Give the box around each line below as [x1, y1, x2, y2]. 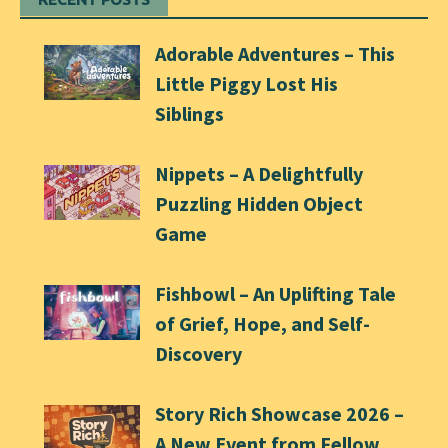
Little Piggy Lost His [155, 71, 338, 97]
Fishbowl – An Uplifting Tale [155, 281, 396, 307]
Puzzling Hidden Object [155, 191, 363, 217]
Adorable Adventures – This [155, 41, 395, 67]
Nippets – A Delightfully [155, 161, 363, 187]
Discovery [155, 341, 242, 367]
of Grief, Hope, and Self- [155, 311, 370, 337]
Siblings [155, 101, 224, 127]
